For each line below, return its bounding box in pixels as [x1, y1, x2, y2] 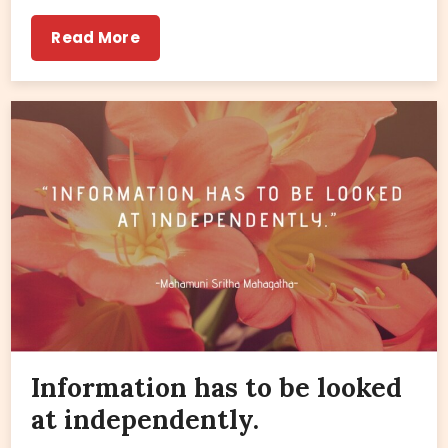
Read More [51, 27, 140, 49]
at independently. [31, 402, 260, 436]
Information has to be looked [31, 370, 403, 404]
